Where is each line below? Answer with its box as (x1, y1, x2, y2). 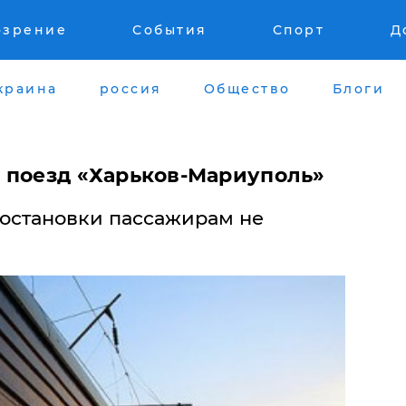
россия (99, 80, 162, 97)
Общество (203, 80, 291, 97)
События (132, 22, 208, 38)
